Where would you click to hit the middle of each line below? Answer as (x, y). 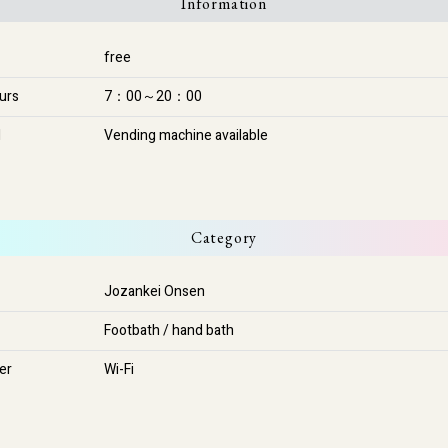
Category (224, 237)
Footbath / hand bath (169, 330)
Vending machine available (186, 135)
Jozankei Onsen (154, 291)
